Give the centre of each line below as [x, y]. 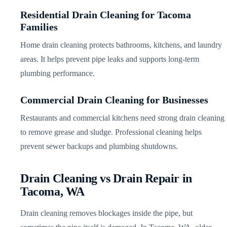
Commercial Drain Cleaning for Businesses [115, 100]
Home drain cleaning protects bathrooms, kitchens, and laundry [121, 45]
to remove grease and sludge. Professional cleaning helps [111, 132]
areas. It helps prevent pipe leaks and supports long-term [110, 59]
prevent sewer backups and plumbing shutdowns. [99, 146]
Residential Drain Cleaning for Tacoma [106, 14]
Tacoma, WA [52, 191]
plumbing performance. [58, 73]
